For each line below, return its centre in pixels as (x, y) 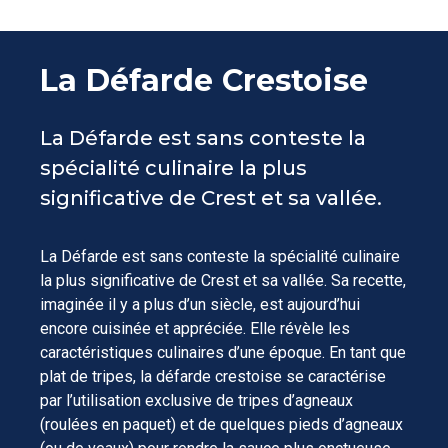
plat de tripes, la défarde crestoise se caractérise (213, 376)
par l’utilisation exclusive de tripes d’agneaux (196, 400)
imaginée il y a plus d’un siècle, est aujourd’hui (200, 304)
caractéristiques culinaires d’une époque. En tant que (223, 352)
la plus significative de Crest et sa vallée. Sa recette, (223, 280)
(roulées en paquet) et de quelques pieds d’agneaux (221, 424)
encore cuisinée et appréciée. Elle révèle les (195, 328)
